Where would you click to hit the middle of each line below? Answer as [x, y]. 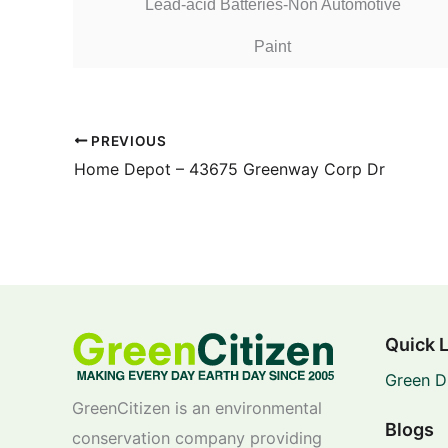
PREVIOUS [127, 140]
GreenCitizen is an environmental [197, 407]
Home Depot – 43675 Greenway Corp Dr [229, 169]
